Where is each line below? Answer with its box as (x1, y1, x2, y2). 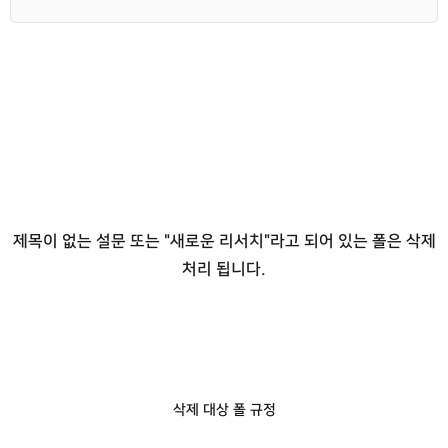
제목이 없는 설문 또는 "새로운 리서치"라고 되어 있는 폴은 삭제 (12, 232, 436, 250)
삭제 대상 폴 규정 (172, 402, 276, 418)
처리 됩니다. (182, 260, 266, 278)
